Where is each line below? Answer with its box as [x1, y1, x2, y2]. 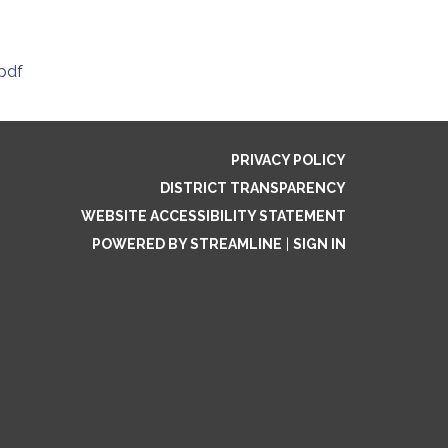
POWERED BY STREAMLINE [92, 236, 282, 252]
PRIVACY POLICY [231, 152, 346, 168]
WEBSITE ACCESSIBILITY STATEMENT [81, 208, 346, 224]
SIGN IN [293, 236, 346, 252]
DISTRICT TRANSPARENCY [160, 180, 346, 196]
